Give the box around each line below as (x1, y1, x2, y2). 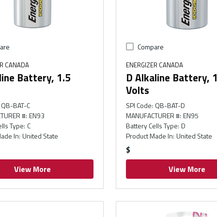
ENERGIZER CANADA (125, 60, 183, 70)
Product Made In (125, 130, 173, 141)
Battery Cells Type (125, 120, 178, 131)
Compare (137, 41, 164, 52)
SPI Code (125, 100, 152, 110)
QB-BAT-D (155, 100, 186, 110)
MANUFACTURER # (125, 110, 180, 121)
